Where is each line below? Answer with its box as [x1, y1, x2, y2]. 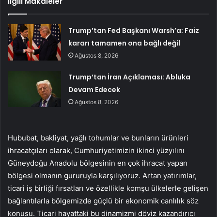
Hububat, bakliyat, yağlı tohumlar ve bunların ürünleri [8, 133, 188, 142]
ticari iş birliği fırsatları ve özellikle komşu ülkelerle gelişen [8, 183, 208, 193]
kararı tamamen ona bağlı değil [68, 38, 181, 48]
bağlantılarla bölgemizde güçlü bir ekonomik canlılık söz [8, 196, 199, 205]
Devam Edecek [68, 84, 121, 94]
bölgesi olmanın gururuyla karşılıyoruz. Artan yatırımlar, [8, 170, 197, 180]
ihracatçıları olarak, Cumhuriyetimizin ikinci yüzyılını [8, 145, 185, 155]
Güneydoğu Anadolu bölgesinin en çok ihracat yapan [8, 158, 187, 168]
